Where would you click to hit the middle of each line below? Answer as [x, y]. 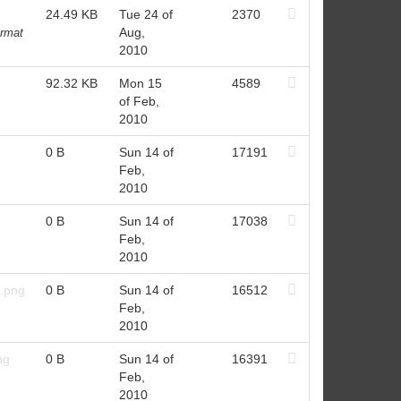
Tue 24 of [145, 14]
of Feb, [139, 101]
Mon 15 [140, 83]
